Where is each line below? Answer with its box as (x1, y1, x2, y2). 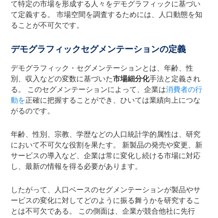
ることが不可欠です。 (11, 21, 84, 30)
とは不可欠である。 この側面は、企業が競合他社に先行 (11, 207, 196, 216)
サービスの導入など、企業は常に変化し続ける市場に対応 (11, 151, 201, 161)
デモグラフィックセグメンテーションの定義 (11, 44, 186, 55)
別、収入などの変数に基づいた (11, 74, 113, 84)
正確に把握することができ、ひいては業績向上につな (25, 96, 201, 105)
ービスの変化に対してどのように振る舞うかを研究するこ (11, 196, 201, 205)
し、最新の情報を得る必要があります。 (11, 162, 143, 171)
